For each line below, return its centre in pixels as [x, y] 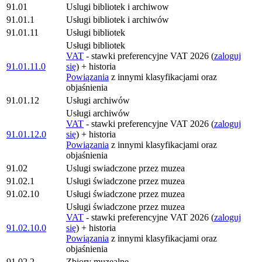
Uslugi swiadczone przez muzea [125, 168]
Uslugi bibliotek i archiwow [118, 7]
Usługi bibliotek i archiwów [118, 20]
